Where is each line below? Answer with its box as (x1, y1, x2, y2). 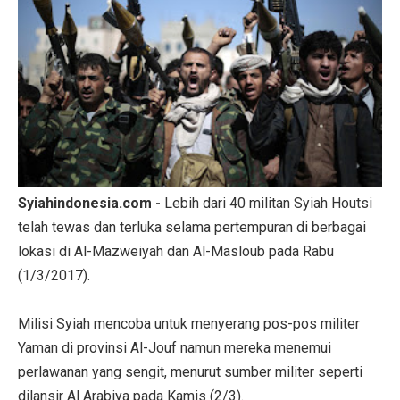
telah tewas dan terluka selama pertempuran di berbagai (18, 218, 366, 236)
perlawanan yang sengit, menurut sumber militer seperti (18, 362, 362, 380)
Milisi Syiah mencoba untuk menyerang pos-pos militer (18, 314, 360, 332)
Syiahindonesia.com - (18, 194, 164, 212)
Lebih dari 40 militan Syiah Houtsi (164, 194, 372, 212)
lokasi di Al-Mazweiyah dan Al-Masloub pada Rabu (18, 242, 334, 260)
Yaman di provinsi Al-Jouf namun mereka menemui (18, 338, 331, 356)
